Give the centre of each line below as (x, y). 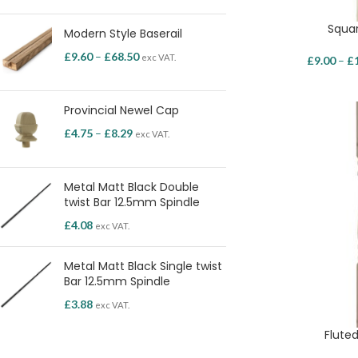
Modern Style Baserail (123, 34)
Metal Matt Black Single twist (143, 266)
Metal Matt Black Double (131, 187)
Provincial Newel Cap (121, 110)
